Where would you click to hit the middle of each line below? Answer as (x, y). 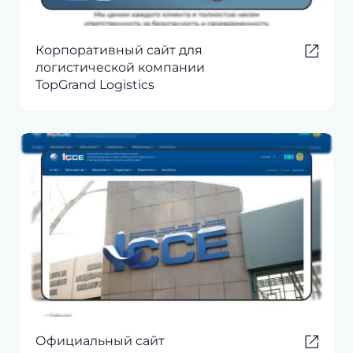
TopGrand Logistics (95, 85)
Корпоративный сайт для (119, 50)
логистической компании (120, 68)
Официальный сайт (100, 341)
